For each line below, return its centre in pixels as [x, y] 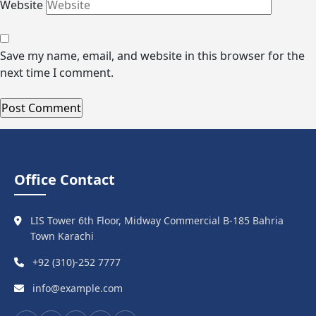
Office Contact [65, 180]
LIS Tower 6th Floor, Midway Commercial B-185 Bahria [157, 220]
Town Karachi [62, 236]
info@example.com [78, 288]
